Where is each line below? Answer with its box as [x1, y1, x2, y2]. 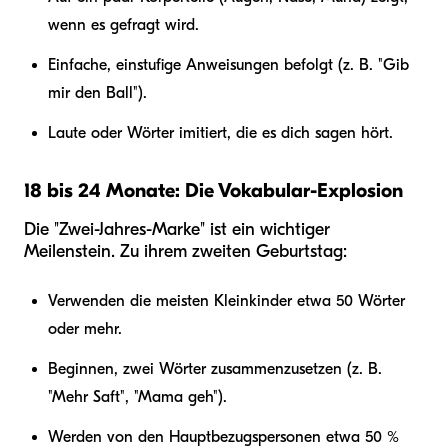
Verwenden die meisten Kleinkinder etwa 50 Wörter [48, 291, 405, 310]
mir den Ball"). [48, 83, 147, 102]
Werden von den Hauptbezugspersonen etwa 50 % [48, 427, 399, 446]
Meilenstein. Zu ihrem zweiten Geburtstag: [24, 240, 347, 262]
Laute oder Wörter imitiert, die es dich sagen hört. [48, 123, 393, 142]
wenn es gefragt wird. [48, 15, 199, 34]
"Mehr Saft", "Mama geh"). [48, 387, 227, 406]
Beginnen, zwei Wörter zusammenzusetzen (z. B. [48, 359, 382, 378]
